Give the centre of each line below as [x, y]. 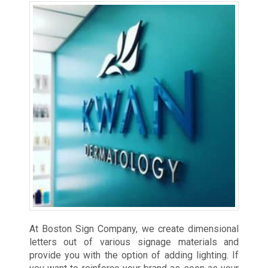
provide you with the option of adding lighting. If [134, 255]
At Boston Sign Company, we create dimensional [134, 229]
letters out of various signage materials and [134, 242]
